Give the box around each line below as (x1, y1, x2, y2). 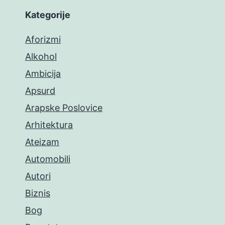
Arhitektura (25, 119, 73, 130)
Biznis (25, 187, 50, 198)
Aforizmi (25, 34, 61, 45)
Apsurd (25, 85, 55, 96)
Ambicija (25, 68, 61, 79)
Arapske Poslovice (25, 102, 102, 113)
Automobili (25, 153, 70, 164)
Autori (25, 170, 51, 181)
